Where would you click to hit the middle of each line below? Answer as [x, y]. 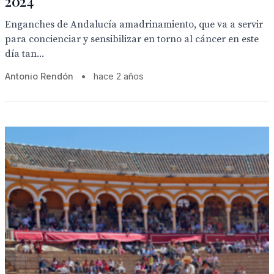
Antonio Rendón [39, 76]
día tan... [24, 54]
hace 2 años [119, 76]
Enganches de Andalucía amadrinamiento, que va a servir [134, 24]
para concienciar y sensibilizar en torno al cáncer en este [132, 39]
